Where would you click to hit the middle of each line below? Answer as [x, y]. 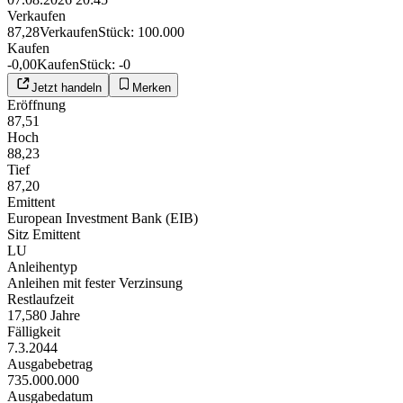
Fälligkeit [34, 331]
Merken [152, 87]
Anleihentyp [42, 266]
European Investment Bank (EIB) [103, 218]
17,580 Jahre [44, 315]
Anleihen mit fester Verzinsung [95, 282]
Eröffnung [36, 104]
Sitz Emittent [44, 234]
